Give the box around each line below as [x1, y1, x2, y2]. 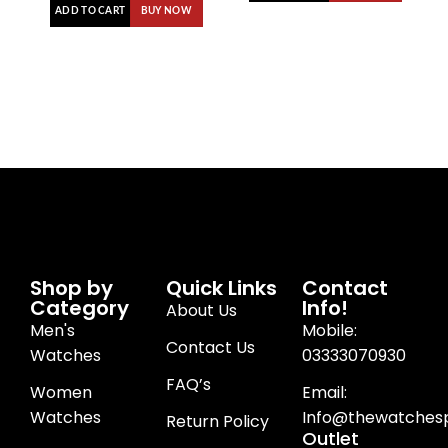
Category [30, 293, 129, 322]
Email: [302, 380, 347, 404]
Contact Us [166, 335, 255, 359]
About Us [166, 298, 237, 322]
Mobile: [302, 318, 357, 342]
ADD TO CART [55, 5, 126, 16]
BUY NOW [140, 5, 192, 16]
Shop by [30, 273, 113, 302]
